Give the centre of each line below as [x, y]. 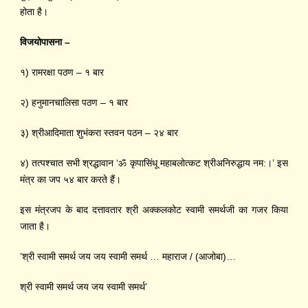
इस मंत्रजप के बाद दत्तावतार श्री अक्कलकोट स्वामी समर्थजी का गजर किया [154, 210]
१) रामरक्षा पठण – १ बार [62, 73]
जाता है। [35, 227]
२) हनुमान [37, 103]
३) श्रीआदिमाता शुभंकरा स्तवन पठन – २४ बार [99, 133]
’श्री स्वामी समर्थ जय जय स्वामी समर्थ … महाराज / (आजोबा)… [128, 257]
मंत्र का [34, 180]
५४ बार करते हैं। [95, 180]
